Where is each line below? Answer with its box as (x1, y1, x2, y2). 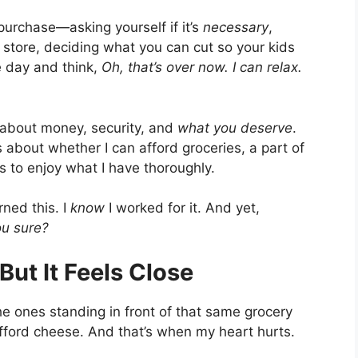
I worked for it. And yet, (105, 200, 260, 217)
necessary (203, 19, 268, 36)
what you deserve (177, 119, 292, 136)
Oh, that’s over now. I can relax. (101, 59, 302, 76)
